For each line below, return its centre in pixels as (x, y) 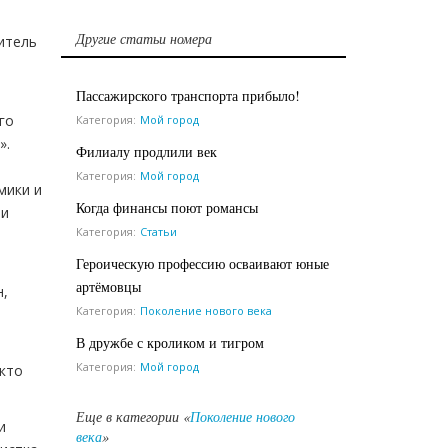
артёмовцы (108, 286)
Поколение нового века (206, 310)
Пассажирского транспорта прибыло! (188, 95)
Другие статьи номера (144, 38)
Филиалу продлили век (146, 151)
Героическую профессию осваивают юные (202, 263)
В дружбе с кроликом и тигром (170, 342)
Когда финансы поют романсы (167, 207)
